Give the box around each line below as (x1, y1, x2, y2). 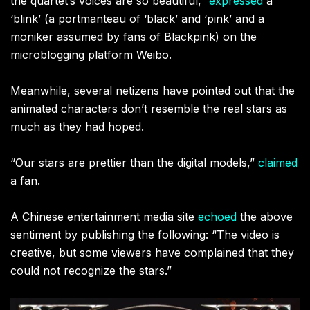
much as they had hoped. (10, 120, 144, 134)
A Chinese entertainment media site (10, 210, 198, 224)
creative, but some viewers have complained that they (10, 246, 294, 260)
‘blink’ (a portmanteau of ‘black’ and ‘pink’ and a (10, 12, 264, 26)
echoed (198, 210, 237, 224)
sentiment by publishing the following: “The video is (10, 228, 280, 242)
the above (237, 210, 293, 224)
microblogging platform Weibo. (10, 48, 172, 62)
